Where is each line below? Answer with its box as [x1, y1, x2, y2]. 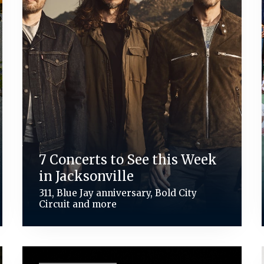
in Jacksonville [39, 167, 134, 184]
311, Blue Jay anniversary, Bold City [39, 187, 197, 199]
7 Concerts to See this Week [39, 151, 217, 168]
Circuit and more [39, 198, 117, 210]
